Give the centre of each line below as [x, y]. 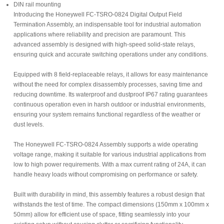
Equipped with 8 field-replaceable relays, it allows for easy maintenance [111, 74]
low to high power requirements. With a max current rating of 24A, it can [110, 164]
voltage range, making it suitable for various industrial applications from [110, 154]
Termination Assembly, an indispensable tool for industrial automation [107, 24]
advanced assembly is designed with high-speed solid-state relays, [104, 44]
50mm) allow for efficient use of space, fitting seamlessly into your [102, 214]
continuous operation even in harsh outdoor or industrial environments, [109, 104]
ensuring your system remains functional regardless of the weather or [107, 114]
